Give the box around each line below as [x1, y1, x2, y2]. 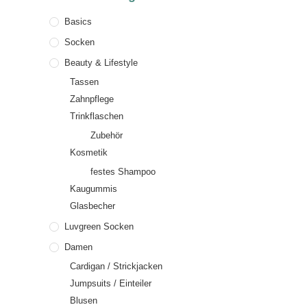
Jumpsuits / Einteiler [70, 278, 151, 288]
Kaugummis [70, 184, 117, 194]
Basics [64, 16, 92, 27]
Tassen [70, 77, 99, 87]
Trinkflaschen [70, 111, 123, 121]
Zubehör [90, 130, 123, 140]
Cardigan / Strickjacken [70, 261, 162, 271]
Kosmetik [70, 147, 108, 158]
